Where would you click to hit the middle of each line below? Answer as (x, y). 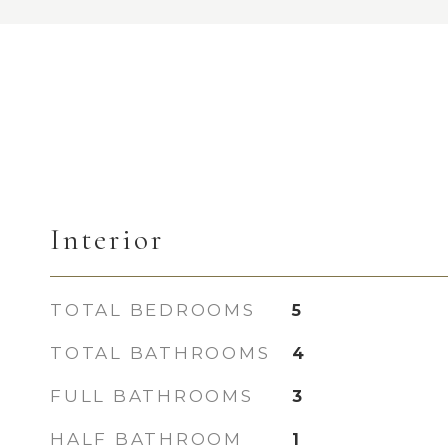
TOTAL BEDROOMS (153, 310)
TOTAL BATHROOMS (160, 353)
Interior (107, 239)
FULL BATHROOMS (152, 396)
